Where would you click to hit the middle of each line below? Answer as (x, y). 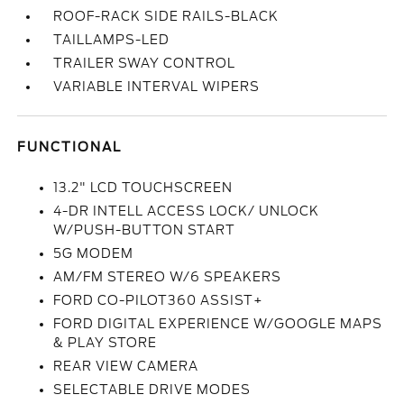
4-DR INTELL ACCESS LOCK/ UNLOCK (187, 211)
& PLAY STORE (106, 343)
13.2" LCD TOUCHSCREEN (143, 188)
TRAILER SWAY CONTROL (145, 63)
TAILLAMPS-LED (112, 40)
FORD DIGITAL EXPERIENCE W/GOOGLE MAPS (218, 324)
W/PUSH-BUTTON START (145, 230)
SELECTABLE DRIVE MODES (152, 390)
